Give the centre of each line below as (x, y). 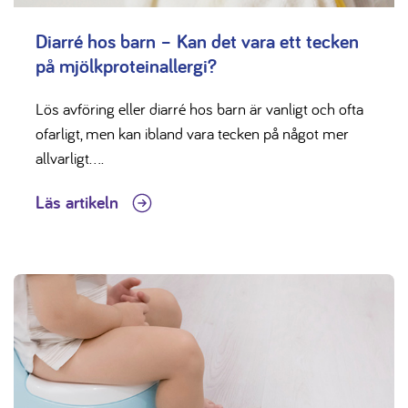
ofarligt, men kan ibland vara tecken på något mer (192, 134)
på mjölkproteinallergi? (126, 66)
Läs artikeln (79, 203)
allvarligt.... (70, 158)
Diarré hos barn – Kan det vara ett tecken (197, 41)
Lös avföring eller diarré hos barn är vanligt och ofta (199, 109)
